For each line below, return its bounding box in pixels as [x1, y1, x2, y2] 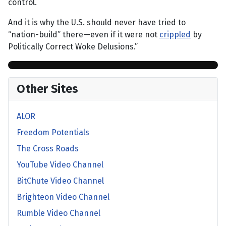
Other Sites [17, 82, 78, 96]
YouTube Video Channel [17, 160, 103, 170]
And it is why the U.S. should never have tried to [8, 18, 186, 28]
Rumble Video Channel [17, 208, 100, 218]
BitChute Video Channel [17, 176, 104, 186]
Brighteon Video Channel [17, 192, 109, 202]
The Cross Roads [17, 144, 79, 154]
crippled [159, 30, 191, 40]
